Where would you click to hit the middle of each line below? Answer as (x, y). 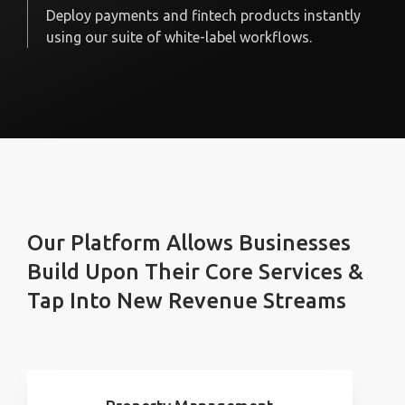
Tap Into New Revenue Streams (187, 301)
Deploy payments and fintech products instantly (203, 15)
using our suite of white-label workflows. (179, 37)
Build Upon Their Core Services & (195, 272)
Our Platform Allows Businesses (189, 243)
